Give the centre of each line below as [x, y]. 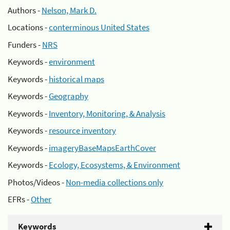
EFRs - [19, 199]
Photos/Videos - [37, 182]
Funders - [25, 44]
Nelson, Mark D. [69, 10]
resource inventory [82, 130]
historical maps [76, 79]
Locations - [28, 27]
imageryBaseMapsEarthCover [102, 148]
